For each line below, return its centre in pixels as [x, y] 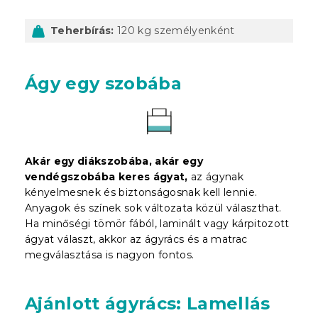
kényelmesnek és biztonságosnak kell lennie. [141, 192]
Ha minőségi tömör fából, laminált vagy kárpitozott [157, 223]
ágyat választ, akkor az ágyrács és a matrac [136, 239]
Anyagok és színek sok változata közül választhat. [153, 208]
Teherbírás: [82, 30]
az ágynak [216, 176]
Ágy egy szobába [103, 83]
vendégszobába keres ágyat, [106, 176]
